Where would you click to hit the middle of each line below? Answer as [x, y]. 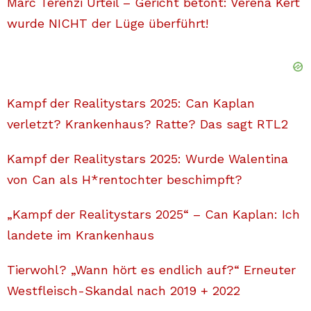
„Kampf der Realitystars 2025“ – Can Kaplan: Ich [153, 214]
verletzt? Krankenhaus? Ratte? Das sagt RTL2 [148, 124]
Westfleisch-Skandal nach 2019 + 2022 [124, 290]
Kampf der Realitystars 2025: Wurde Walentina [148, 158]
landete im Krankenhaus [81, 235]
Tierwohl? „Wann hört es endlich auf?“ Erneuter [151, 269]
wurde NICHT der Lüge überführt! [108, 23]
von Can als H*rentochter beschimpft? [125, 179]
